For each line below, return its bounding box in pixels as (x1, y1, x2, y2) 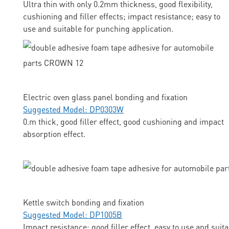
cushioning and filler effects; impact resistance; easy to (23, 11, 220, 22)
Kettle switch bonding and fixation (23, 197, 144, 208)
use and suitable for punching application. (23, 23, 173, 34)
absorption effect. (23, 128, 85, 140)
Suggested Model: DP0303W (23, 104, 124, 115)
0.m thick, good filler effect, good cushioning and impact (23, 116, 224, 127)
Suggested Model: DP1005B (23, 209, 122, 220)
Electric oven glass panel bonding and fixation (23, 91, 188, 103)
